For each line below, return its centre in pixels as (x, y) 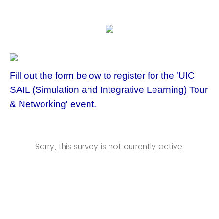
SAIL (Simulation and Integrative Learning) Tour (109, 90)
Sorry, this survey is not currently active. (109, 146)
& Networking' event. (53, 104)
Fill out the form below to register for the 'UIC (102, 76)
